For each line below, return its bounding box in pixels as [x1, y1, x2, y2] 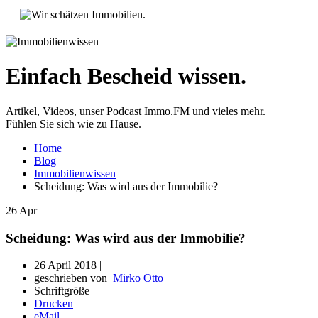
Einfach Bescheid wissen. [6, 63, 246, 89]
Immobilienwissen [34, 167, 116, 180]
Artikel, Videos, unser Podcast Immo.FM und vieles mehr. [6, 104, 265, 117]
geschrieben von [34, 272, 113, 285]
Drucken [34, 297, 73, 310]
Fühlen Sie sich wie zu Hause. [6, 117, 141, 130]
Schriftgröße [34, 285, 89, 297]
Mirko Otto [113, 272, 163, 285]
